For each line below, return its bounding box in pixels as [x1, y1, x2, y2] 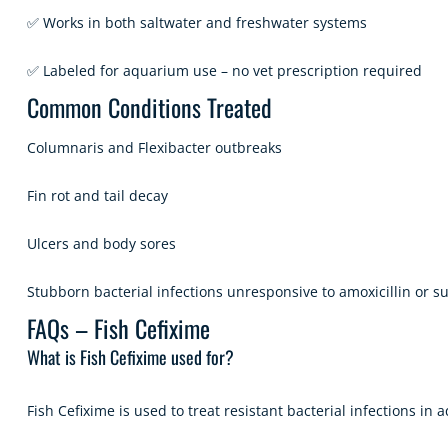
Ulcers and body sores [27, 234, 176, 253]
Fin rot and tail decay [27, 186, 168, 205]
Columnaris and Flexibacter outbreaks [27, 138, 282, 157]
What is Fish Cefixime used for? [27, 344, 234, 370]
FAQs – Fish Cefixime [27, 310, 210, 346]
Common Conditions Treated [27, 89, 272, 125]
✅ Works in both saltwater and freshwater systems [27, 13, 367, 32]
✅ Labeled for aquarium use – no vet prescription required [27, 61, 422, 80]
